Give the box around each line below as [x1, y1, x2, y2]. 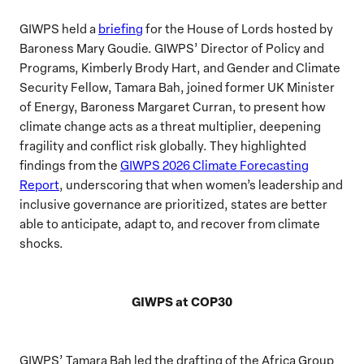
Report [19, 175, 59, 193]
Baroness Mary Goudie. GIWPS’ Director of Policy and [19, 39, 324, 56]
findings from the [19, 156, 120, 173]
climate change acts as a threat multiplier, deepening [19, 117, 321, 134]
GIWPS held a [19, 19, 98, 37]
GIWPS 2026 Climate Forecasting [120, 156, 309, 173]
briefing [98, 19, 143, 37]
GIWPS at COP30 [132, 292, 232, 310]
